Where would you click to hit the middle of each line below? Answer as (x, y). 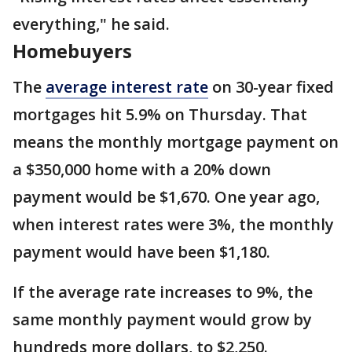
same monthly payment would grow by (162, 319)
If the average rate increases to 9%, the (163, 292)
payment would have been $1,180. (141, 252)
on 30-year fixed (271, 87)
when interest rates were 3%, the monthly (173, 224)
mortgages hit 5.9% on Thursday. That (160, 114)
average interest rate (127, 87)
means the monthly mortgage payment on (176, 142)
